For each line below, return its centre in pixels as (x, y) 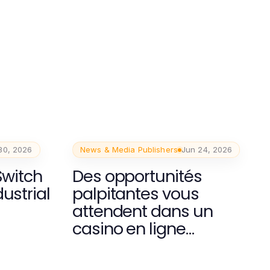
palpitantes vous (135, 194)
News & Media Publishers (129, 149)
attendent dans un (142, 211)
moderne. (108, 246)
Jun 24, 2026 (207, 149)
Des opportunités (137, 176)
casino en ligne (129, 229)
